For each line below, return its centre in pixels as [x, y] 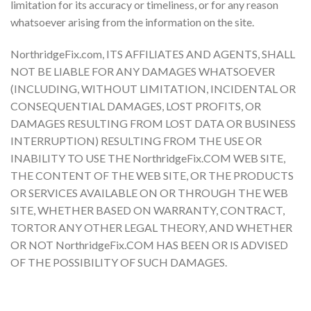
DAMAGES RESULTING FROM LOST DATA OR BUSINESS [153, 123]
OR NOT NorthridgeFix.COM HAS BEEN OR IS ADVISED [149, 244]
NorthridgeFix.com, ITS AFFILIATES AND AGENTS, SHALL [153, 53]
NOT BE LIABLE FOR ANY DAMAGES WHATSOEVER [143, 71]
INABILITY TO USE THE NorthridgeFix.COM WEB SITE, [148, 158]
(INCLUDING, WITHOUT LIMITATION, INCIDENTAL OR [153, 88]
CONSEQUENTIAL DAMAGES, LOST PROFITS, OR [136, 106]
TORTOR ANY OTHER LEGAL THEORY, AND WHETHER [151, 227]
